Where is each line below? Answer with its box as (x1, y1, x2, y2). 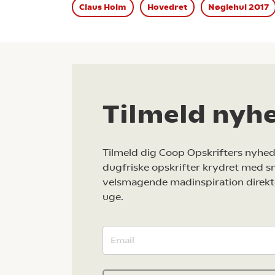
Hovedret (147, 2, 187, 12)
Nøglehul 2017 (208, 2, 269, 12)
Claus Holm (79, 2, 126, 12)
